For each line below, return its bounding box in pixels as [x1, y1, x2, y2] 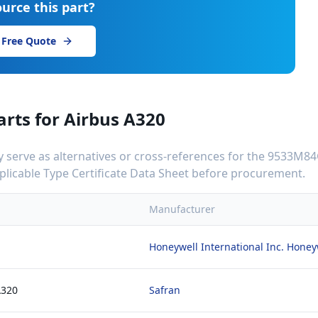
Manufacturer [149, 202, 215, 216]
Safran [149, 283, 180, 297]
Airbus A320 [64, 107, 165, 131]
